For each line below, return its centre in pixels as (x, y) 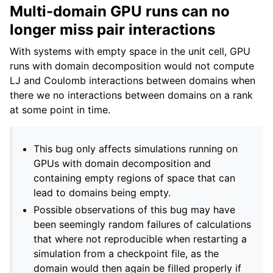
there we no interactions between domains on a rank (131, 95)
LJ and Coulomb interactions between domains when (133, 80)
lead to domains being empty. (102, 193)
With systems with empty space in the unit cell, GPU (130, 51)
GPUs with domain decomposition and (122, 163)
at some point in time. (60, 110)
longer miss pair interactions (112, 30)
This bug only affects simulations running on (136, 149)
